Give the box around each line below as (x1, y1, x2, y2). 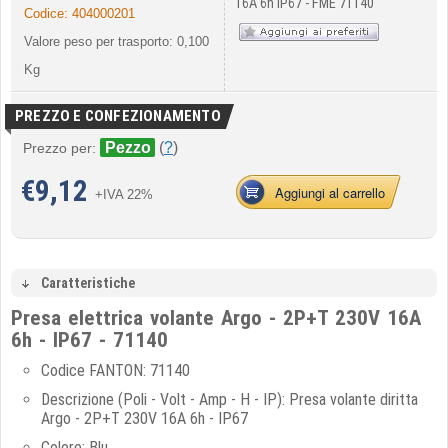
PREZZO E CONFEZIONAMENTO (15, 107, 221, 125)
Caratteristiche (41, 275, 135, 291)
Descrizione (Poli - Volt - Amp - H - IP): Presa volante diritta (41, 390, 418, 409)
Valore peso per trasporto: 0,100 (24, 34, 209, 49)
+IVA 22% (95, 187, 161, 202)
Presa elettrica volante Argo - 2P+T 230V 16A (11, 306, 421, 330)
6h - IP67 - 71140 (11, 328, 168, 352)
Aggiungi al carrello (275, 183, 385, 202)
